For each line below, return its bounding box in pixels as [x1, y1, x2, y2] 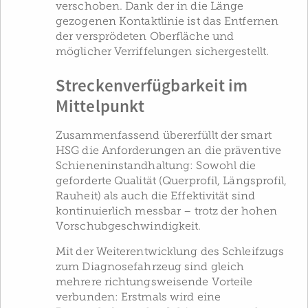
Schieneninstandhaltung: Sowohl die [56, 159, 256, 173]
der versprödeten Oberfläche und [56, 30, 234, 43]
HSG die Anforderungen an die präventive [56, 144, 281, 157]
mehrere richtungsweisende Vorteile [56, 276, 253, 289]
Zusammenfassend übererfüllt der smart [56, 129, 272, 142]
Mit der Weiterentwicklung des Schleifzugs [56, 245, 285, 258]
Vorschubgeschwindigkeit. [56, 220, 201, 233]
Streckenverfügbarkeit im [56, 75, 248, 98]
